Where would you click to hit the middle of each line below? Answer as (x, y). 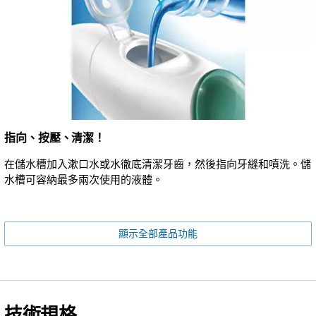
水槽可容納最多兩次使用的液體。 (84, 180)
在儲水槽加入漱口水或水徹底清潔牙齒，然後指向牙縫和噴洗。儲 (158, 165)
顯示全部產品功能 (158, 234)
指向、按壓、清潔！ (55, 138)
